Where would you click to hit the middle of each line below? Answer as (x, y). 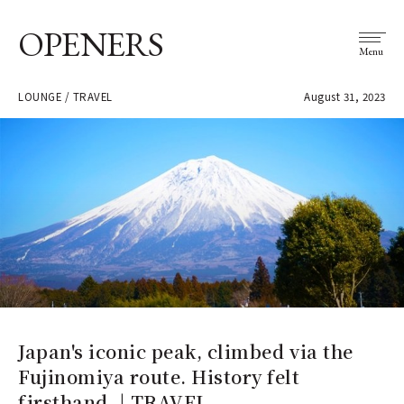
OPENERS (91, 44)
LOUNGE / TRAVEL (65, 96)
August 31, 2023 (345, 96)
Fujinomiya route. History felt (159, 376)
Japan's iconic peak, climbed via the (186, 351)
